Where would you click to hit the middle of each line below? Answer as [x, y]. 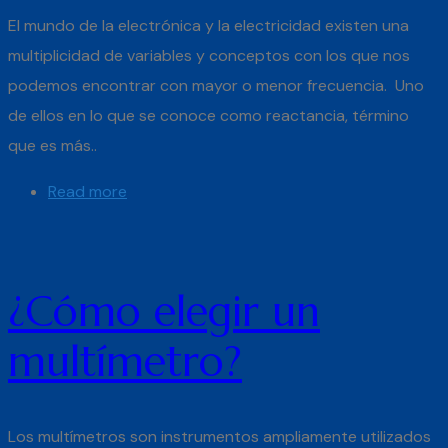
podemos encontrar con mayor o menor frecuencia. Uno [216, 85]
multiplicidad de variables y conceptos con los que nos [209, 55]
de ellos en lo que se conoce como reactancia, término [208, 115]
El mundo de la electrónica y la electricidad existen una [208, 25]
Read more [87, 191]
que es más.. [52, 145]
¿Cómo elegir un [164, 312]
